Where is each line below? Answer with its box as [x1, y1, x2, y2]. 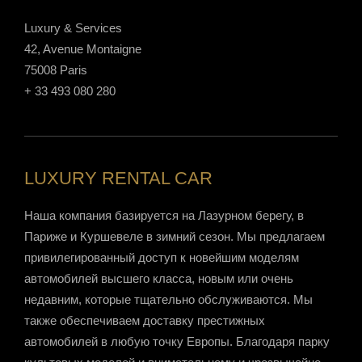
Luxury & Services [24, 21, 122, 36]
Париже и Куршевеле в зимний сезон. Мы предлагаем [24, 229, 325, 244]
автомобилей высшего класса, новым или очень [24, 271, 293, 286]
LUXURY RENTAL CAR [24, 168, 213, 189]
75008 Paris [24, 63, 87, 78]
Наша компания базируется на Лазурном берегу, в [24, 208, 304, 223]
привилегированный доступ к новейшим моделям [24, 250, 299, 265]
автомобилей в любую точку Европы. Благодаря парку [24, 335, 330, 349]
